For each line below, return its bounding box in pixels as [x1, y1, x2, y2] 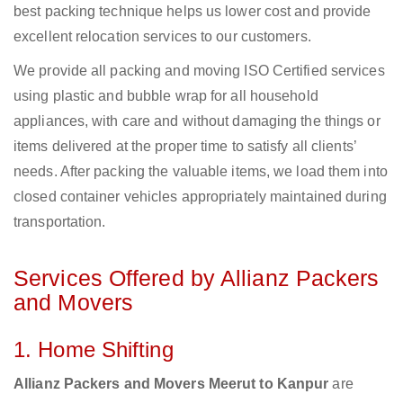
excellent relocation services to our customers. [13, 29, 311, 45]
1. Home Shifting [13, 337, 174, 363]
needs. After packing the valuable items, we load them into [13, 164, 388, 180]
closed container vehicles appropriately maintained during [13, 189, 387, 205]
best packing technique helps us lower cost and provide [13, 4, 372, 20]
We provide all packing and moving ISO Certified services [13, 63, 385, 79]
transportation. [13, 214, 106, 230]
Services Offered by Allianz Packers [13, 265, 380, 291]
